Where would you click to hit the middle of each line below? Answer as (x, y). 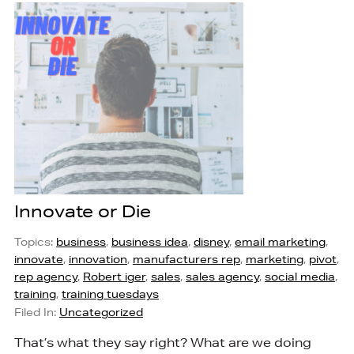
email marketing (280, 242)
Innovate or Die (82, 211)
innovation (98, 260)
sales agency (222, 277)
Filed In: (36, 313)
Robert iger (114, 277)
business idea (149, 242)
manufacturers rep (186, 260)
